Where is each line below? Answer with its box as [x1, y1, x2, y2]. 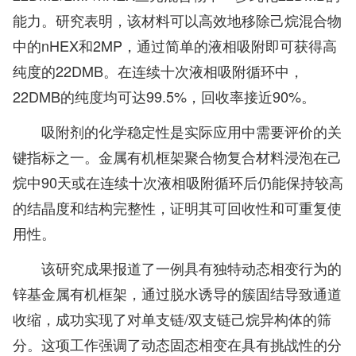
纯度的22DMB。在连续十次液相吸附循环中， [13, 60, 304, 82]
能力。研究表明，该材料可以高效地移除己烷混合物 [13, 10, 342, 31]
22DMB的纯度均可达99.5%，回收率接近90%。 [13, 86, 315, 107]
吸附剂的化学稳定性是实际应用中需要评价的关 [41, 121, 342, 142]
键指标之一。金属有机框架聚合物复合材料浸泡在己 [13, 146, 342, 168]
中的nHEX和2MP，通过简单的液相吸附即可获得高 [13, 35, 337, 56]
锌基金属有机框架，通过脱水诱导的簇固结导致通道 [13, 283, 342, 304]
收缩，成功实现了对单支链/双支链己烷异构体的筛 [13, 308, 331, 330]
